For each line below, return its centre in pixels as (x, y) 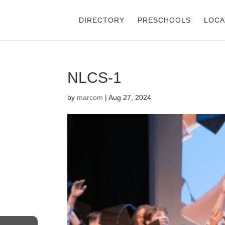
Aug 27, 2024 (130, 97)
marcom (90, 97)
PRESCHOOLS (164, 20)
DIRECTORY (102, 20)
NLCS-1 (95, 78)
